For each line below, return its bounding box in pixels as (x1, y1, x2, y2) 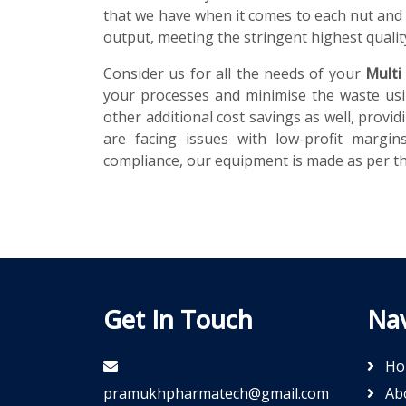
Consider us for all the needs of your (103, 63, 365, 83)
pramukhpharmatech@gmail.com (103, 383, 329, 403)
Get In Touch (103, 303, 253, 336)
